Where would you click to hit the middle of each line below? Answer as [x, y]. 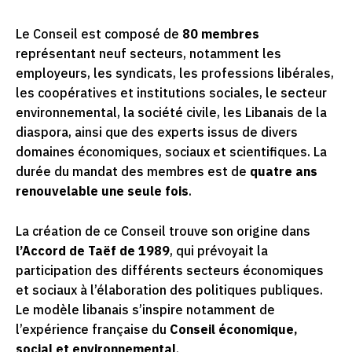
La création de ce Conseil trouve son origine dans [163, 232]
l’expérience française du [93, 330]
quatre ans [284, 172]
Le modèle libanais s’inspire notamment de [145, 311]
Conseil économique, [234, 330]
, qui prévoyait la [219, 252]
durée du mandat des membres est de [133, 172]
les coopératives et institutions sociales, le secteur [171, 94]
